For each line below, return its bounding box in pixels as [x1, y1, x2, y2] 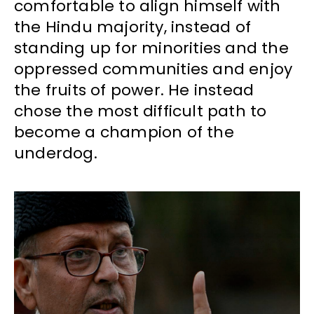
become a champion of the [14, 121, 234, 144]
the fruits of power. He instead [14, 79, 254, 102]
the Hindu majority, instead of [14, 16, 252, 39]
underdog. [14, 142, 97, 165]
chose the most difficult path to [14, 100, 267, 123]
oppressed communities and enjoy [14, 58, 293, 81]
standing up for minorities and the [14, 37, 289, 60]
